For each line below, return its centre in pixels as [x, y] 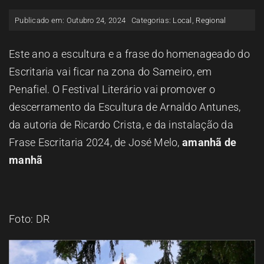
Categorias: [152, 20]
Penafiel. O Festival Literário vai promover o [112, 90]
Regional [211, 20]
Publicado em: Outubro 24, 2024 [70, 20]
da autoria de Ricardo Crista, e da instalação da [121, 125]
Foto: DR [29, 219]
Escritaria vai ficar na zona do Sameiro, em [110, 72]
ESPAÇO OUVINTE [213, 13]
